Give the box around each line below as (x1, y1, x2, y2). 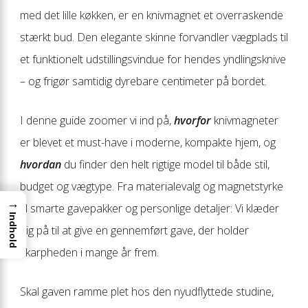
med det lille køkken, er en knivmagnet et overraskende (20, 7, 283, 23)
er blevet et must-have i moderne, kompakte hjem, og (20, 134, 276, 150)
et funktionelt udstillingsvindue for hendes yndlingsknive (20, 51, 286, 67)
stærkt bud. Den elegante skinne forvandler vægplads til (20, 29, 288, 45)
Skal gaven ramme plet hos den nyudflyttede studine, (20, 283, 274, 299)
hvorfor (174, 112, 211, 128)
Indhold (7, 212, 19, 249)
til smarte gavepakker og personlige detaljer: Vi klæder (20, 200, 279, 216)
